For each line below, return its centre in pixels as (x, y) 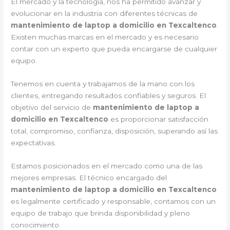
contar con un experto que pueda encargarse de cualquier (114, 49)
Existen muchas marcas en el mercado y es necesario (105, 37)
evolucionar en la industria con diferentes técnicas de (104, 14)
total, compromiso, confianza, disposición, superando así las (114, 131)
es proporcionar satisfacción (160, 119)
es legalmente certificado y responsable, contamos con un (113, 202)
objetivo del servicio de (52, 108)
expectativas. (34, 143)
